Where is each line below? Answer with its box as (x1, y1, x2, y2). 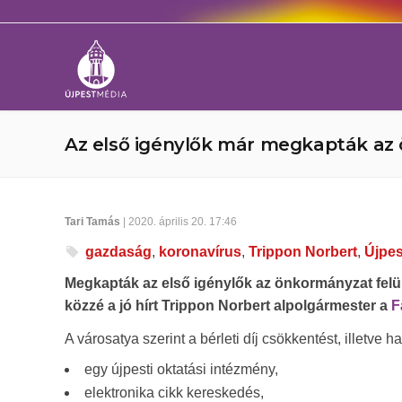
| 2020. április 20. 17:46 (120, 215, 237, 228)
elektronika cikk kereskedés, (84, 385, 264, 400)
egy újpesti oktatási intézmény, (84, 362, 278, 377)
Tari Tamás (65, 215, 120, 228)
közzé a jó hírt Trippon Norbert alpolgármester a (65, 298, 391, 313)
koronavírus (159, 244, 241, 259)
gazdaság (85, 244, 152, 259)
